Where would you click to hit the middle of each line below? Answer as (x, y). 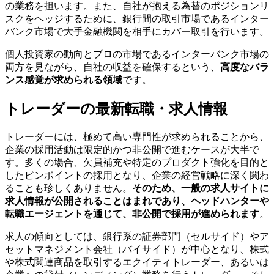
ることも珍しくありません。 (68, 188)
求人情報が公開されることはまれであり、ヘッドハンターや (137, 201)
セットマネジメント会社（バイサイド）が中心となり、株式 (137, 249)
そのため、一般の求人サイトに (201, 188)
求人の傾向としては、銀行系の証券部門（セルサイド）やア (137, 236)
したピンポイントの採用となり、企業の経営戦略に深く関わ (137, 175)
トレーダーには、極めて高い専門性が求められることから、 (137, 136)
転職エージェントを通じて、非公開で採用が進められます (132, 213)
